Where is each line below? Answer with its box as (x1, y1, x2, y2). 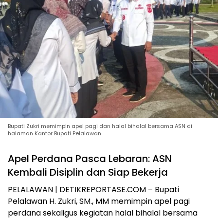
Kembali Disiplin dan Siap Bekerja (8, 165, 168, 180)
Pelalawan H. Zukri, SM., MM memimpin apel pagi (8, 196, 190, 207)
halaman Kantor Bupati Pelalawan (8, 129, 101, 138)
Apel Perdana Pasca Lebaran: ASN (8, 152, 172, 166)
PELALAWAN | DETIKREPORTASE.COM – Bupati (8, 184, 179, 196)
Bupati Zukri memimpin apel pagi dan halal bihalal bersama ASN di (8, 122, 192, 130)
